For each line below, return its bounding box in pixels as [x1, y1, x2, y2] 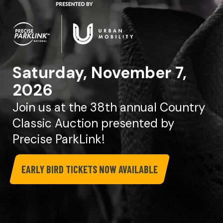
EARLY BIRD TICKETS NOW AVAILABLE [21, 163, 158, 175]
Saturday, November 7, [12, 62, 187, 83]
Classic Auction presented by [12, 115, 174, 131]
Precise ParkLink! [12, 131, 105, 147]
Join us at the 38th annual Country [12, 99, 205, 115]
